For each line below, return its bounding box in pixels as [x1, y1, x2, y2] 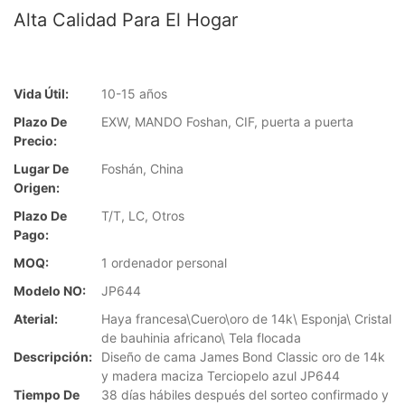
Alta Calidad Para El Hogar [14, 9, 238, 31]
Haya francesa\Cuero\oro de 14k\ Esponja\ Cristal [101, 311, 391, 327]
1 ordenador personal [101, 255, 227, 271]
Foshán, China [101, 161, 184, 177]
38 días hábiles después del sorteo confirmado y [101, 387, 389, 403]
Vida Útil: [14, 86, 69, 102]
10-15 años [101, 86, 167, 102]
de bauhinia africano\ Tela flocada [101, 330, 301, 346]
